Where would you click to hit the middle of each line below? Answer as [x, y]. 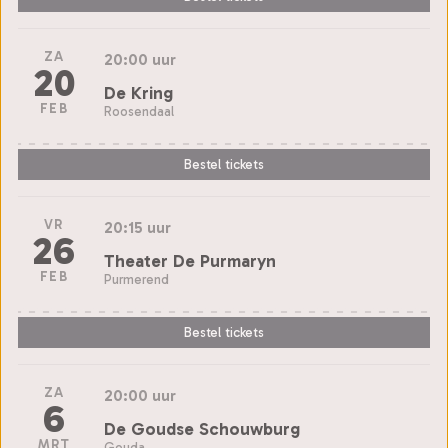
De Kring [138, 92]
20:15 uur [137, 227]
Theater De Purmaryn [190, 260]
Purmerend [136, 279]
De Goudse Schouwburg [202, 428]
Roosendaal [139, 111]
